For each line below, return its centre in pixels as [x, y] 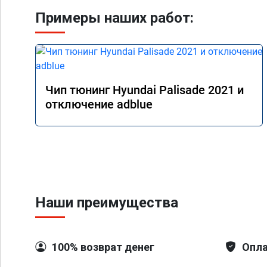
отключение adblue [99, 104]
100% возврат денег [103, 247]
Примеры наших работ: [114, 18]
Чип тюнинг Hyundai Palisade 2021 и [145, 90]
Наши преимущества [107, 203]
